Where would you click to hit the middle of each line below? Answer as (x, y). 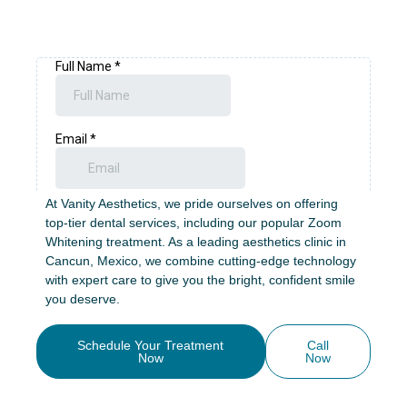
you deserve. (83, 299)
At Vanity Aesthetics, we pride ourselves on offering (192, 203)
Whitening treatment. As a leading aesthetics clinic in (196, 242)
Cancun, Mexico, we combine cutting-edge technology (201, 261)
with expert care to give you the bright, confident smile (200, 280)
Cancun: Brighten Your (203, 151)
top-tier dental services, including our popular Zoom (194, 223)
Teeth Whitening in (203, 122)
